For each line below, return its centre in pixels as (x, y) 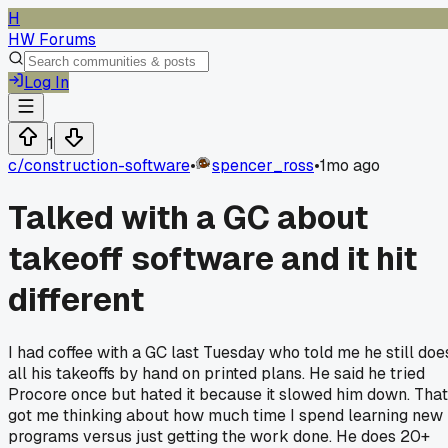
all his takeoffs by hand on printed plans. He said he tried (216, 373)
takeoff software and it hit (212, 259)
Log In (46, 82)
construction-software (107, 165)
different (76, 300)
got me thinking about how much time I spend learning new (225, 415)
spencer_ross (263, 165)
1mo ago (350, 165)
